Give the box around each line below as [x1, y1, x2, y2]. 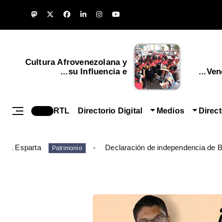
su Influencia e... [68, 67, 127, 76]
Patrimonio [52, 144, 82, 152]
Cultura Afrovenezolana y [25, 57, 127, 67]
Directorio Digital [77, 107, 143, 115]
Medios [156, 107, 185, 115]
